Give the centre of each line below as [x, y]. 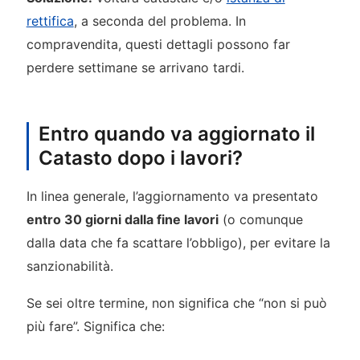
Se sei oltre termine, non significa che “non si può [176, 303]
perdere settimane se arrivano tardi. [135, 68]
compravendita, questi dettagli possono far [158, 45]
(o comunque [260, 219]
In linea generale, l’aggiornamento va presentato [172, 196]
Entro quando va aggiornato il [176, 133]
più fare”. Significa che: [95, 326]
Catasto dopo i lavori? [140, 157]
